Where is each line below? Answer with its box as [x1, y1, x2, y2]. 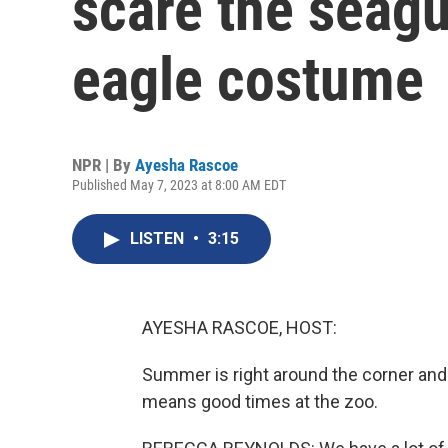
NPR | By [72, 155, 135, 175]
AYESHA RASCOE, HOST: [142, 317, 337, 338]
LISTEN [130, 229, 188, 248]
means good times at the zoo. [142, 391, 378, 412]
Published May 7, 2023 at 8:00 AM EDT [72, 177, 286, 193]
